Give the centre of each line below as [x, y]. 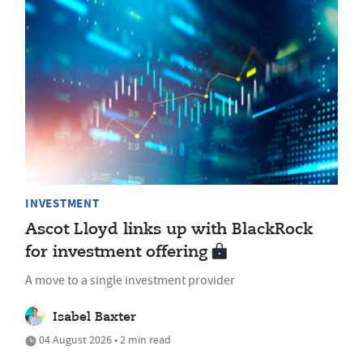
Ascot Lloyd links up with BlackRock [169, 230]
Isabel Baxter [94, 318]
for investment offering [116, 253]
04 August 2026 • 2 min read [104, 340]
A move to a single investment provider [130, 281]
